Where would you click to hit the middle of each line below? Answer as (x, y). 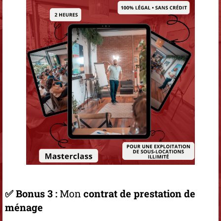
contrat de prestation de (139, 194)
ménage (24, 207)
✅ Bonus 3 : (32, 194)
